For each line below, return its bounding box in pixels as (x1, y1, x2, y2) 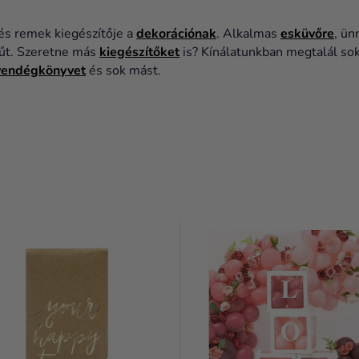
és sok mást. (86, 62, 161, 80)
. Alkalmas (216, 25, 280, 43)
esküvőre (280, 25, 334, 43)
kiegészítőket (99, 43, 179, 62)
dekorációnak (136, 25, 216, 43)
